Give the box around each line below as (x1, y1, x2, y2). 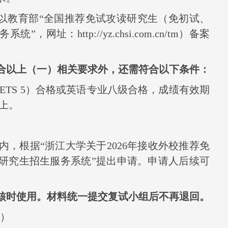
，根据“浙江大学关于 (9, 139, 107, 151)
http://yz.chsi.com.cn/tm (77, 27, 179, 39)
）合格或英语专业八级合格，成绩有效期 (25, 83, 210, 95)
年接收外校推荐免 (127, 139, 210, 151)
